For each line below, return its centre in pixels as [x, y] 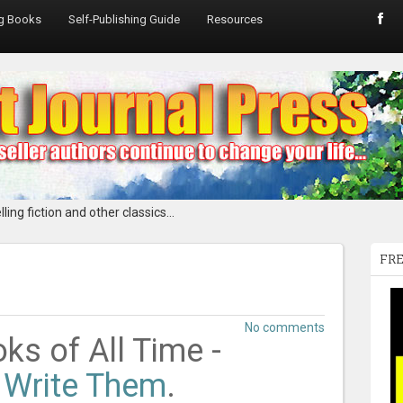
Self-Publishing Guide [124, 19]
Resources [235, 19]
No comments [285, 327]
